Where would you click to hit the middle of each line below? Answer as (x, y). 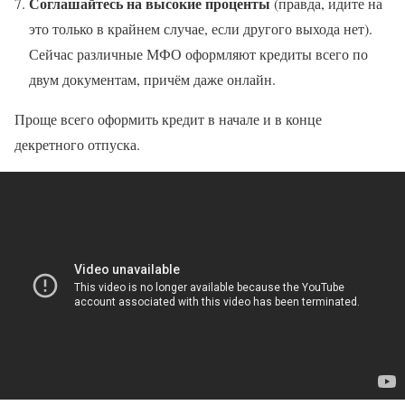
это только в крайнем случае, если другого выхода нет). (201, 29)
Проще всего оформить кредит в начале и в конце (168, 119)
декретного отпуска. (77, 145)
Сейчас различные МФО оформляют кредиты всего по (198, 54)
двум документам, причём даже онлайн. (152, 80)
